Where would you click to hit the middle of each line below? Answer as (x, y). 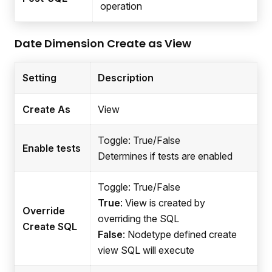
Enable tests (52, 148)
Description (126, 77)
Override (44, 210)
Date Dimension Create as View (103, 43)
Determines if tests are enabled (165, 156)
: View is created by (163, 202)
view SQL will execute (146, 250)
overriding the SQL (138, 218)
